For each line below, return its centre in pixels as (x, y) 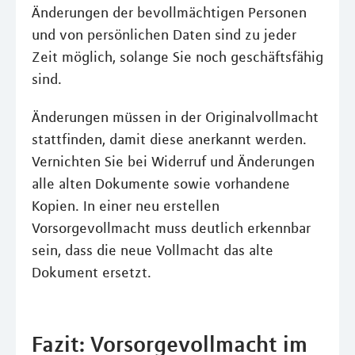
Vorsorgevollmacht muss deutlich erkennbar (171, 228)
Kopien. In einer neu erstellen (126, 206)
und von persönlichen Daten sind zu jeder (164, 35)
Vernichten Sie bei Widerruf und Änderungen (173, 162)
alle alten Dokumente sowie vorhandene (161, 184)
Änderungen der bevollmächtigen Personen (169, 13)
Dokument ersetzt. (92, 273)
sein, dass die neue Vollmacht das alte (153, 250)
